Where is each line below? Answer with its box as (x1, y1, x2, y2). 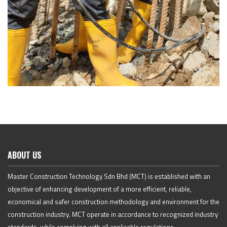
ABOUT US (8, 149, 42, 162)
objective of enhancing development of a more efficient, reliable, (8, 184, 192, 195)
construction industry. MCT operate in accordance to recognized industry (8, 209, 218, 220)
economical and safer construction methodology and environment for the (8, 197, 219, 207)
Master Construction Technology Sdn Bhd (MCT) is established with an (8, 171, 210, 182)
